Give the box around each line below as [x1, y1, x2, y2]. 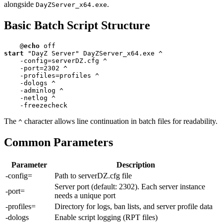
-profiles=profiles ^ [4, 72, 99, 80]
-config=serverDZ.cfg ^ [4, 57, 107, 65]
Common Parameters [4, 136, 113, 149]
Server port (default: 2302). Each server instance [55, 182, 205, 191]
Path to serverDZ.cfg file [55, 171, 132, 180]
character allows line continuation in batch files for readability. [22, 117, 218, 126]
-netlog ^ [4, 94, 55, 102]
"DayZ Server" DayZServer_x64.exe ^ [24, 50, 163, 57]
